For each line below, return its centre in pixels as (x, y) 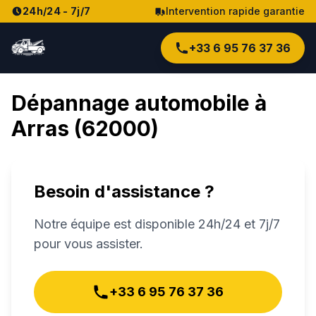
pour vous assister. (89, 244)
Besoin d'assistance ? (124, 192)
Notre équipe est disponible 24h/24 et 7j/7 (157, 224)
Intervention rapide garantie (235, 11)
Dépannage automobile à (139, 103)
